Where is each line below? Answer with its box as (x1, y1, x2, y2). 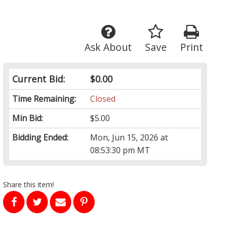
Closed (90, 93, 116, 105)
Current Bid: (12, 73, 66, 85)
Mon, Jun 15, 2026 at (90, 132, 168, 144)
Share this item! (3, 180, 54, 190)
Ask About (84, 40, 132, 54)
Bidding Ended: (12, 132, 69, 144)
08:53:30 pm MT (90, 145, 151, 156)
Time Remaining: (12, 93, 76, 105)
